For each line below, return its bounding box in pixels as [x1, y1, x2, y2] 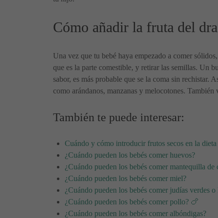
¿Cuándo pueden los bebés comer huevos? [65, 151, 195, 160]
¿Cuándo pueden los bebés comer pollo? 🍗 [65, 198, 199, 206]
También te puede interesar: [53, 111, 184, 124]
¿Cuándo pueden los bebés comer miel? [65, 174, 186, 183]
